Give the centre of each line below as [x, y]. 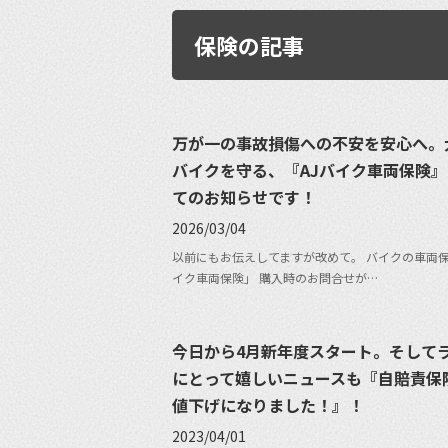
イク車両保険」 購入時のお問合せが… [275, 277]
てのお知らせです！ [244, 196]
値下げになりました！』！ [268, 404]
